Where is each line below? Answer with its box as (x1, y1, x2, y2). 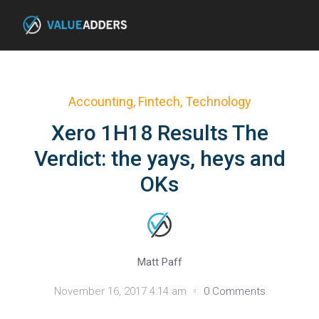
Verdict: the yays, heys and (33, 146, 286, 171)
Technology (184, 94, 251, 109)
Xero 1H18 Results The (51, 120, 268, 145)
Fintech (137, 94, 180, 109)
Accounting (68, 94, 133, 109)
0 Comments (203, 285, 266, 298)
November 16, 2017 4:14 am (53, 285, 187, 298)
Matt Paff (137, 256, 182, 268)
